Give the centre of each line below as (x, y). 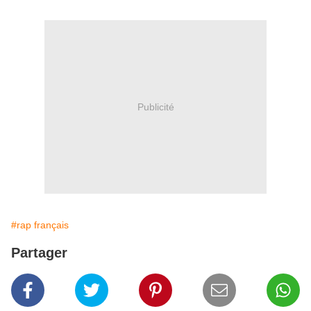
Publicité (155, 107)
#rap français (40, 225)
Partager (39, 253)
